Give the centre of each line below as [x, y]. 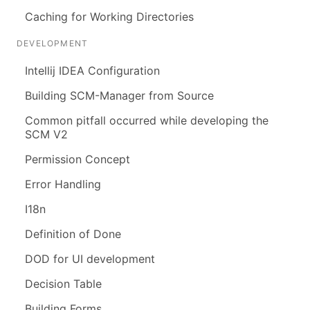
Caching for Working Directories [109, 17]
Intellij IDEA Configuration [92, 71]
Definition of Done [73, 234]
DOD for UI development [90, 259]
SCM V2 [46, 135]
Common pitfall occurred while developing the [147, 121]
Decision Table [63, 284]
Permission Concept [77, 159]
